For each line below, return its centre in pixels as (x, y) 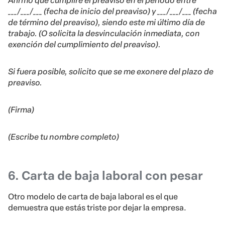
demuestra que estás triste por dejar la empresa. (97, 208)
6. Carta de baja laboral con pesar (105, 176)
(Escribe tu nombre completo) (64, 137)
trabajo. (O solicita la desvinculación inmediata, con (104, 34)
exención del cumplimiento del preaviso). (84, 45)
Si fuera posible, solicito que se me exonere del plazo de (111, 72)
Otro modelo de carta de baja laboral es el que (93, 197)
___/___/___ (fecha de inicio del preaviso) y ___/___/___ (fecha (113, 12)
